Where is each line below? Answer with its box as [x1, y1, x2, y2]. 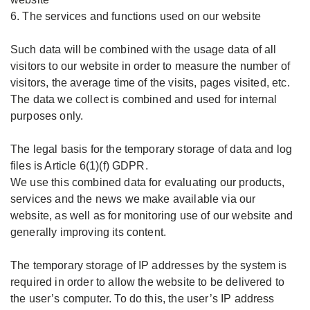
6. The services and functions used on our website [10, 10, 261, 22]
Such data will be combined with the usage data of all [10, 44, 277, 55]
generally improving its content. [10, 226, 167, 238]
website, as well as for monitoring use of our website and [10, 210, 293, 221]
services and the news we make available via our [10, 193, 256, 205]
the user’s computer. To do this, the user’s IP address [10, 293, 275, 304]
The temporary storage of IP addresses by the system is [10, 259, 287, 271]
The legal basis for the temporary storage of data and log [10, 143, 293, 155]
